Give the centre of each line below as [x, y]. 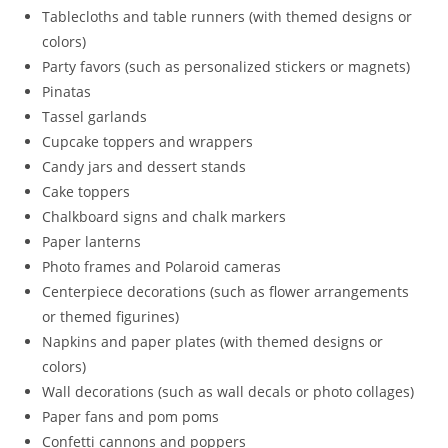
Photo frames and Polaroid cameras [162, 266]
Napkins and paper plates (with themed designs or [213, 341]
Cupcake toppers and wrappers [148, 141]
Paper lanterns [92, 241]
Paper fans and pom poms [131, 416]
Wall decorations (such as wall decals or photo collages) [228, 391]
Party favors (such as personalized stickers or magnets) [226, 66]
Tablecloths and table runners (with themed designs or [227, 16]
